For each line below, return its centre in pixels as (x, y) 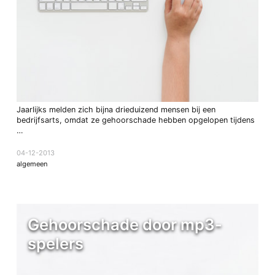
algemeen (32, 164)
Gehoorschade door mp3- (125, 224)
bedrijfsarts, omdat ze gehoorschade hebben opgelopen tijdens (135, 120)
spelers (55, 243)
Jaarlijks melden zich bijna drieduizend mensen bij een (116, 110)
